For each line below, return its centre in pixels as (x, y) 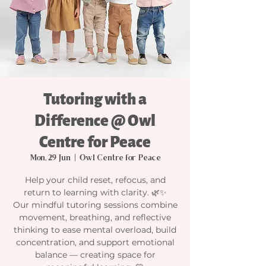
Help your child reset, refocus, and (95, 180)
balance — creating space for (95, 254)
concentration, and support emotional (95, 242)
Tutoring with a (95, 99)
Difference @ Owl (95, 121)
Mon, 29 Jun (50, 158)
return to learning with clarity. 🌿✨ (95, 192)
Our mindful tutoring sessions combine (95, 205)
